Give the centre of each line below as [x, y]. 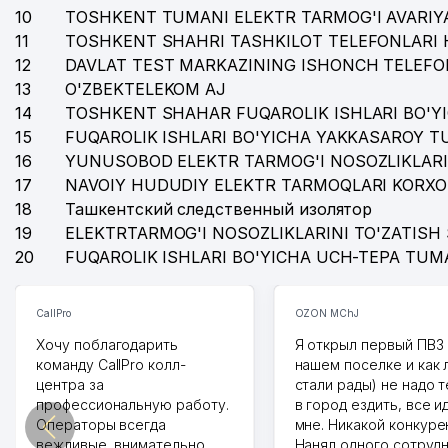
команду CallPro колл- [111, 364]
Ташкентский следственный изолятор [219, 209]
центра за [70, 384]
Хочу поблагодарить [107, 344]
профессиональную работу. [132, 404]
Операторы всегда [101, 424]
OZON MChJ [327, 313]
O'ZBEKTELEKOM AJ [146, 89]
